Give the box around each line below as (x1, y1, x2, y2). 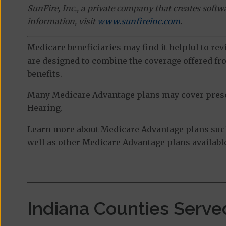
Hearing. (27, 102, 63, 113)
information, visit (27, 16, 97, 26)
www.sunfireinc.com (97, 16, 180, 26)
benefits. (27, 68, 62, 79)
